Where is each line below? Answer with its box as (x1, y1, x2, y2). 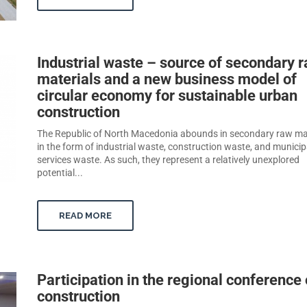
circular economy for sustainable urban (37, 87, 297, 105)
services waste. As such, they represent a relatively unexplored (37, 154, 299, 166)
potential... (37, 167, 83, 179)
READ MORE (59, 210, 112, 221)
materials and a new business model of (37, 71, 297, 88)
